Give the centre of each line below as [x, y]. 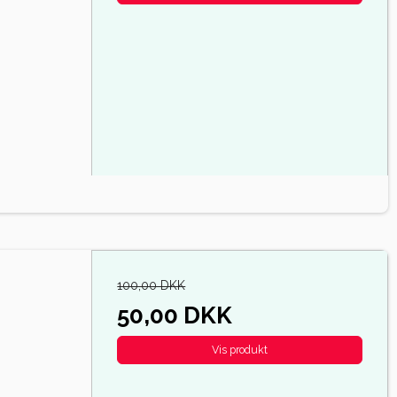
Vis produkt [240, 349]
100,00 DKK [152, 285]
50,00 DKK [175, 315]
